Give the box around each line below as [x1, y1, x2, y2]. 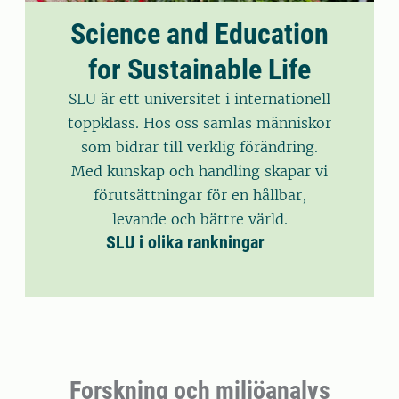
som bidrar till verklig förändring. [81, 138, 318, 157]
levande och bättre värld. [111, 210, 288, 229]
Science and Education [70, 17, 329, 52]
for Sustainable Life [88, 53, 311, 87]
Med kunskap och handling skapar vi [71, 162, 328, 181]
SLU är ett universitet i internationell [69, 90, 330, 109]
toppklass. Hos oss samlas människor [68, 114, 331, 133]
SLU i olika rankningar [105, 232, 265, 254]
